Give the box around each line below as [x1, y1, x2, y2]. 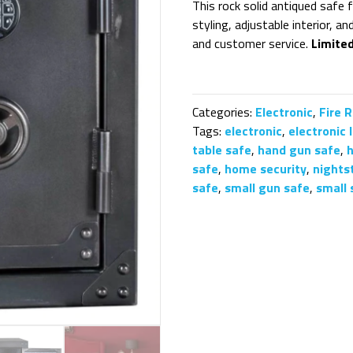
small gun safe [225, 178, 310, 197]
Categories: [192, 102, 256, 121]
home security [225, 159, 307, 178]
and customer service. [192, 34, 312, 53]
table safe [192, 140, 252, 159]
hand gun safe [258, 140, 341, 159]
